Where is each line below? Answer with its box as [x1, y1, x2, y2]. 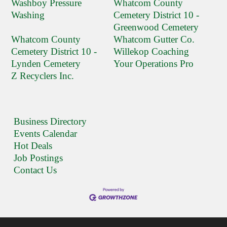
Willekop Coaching [113, 46, 189, 57]
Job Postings [14, 152, 63, 163]
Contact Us [14, 164, 57, 175]
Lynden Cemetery [11, 58, 81, 69]
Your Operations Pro [113, 58, 194, 69]
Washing [11, 10, 45, 21]
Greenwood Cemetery [113, 22, 199, 33]
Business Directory [14, 116, 87, 127]
